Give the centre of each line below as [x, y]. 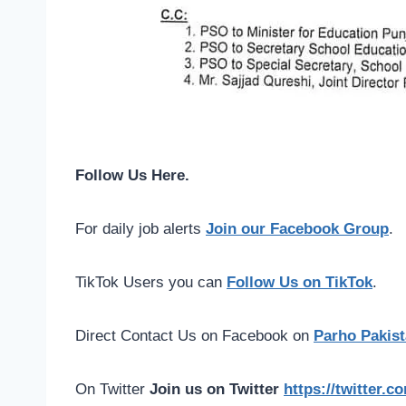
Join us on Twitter [217, 390]
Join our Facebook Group [297, 229]
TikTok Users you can [151, 283]
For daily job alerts [140, 229]
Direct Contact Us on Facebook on [194, 336]
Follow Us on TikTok [300, 283]
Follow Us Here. [132, 176]
